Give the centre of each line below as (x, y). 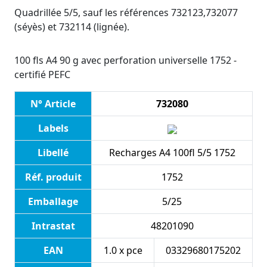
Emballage (53, 202)
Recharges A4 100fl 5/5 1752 (172, 153)
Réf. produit (53, 177)
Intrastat (53, 226)
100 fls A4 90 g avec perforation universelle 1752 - (125, 60)
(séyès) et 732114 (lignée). (72, 27)
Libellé (53, 153)
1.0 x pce (123, 251)
